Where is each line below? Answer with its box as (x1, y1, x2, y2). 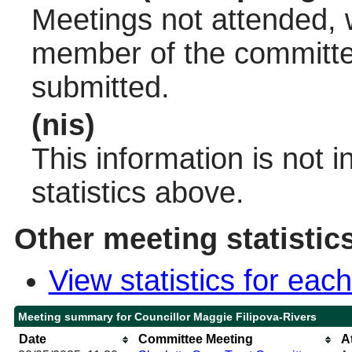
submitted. (31, 70, 170, 104)
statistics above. (31, 175, 244, 209)
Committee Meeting (137, 332, 253, 346)
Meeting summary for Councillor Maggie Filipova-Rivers (17, 310, 317, 323)
